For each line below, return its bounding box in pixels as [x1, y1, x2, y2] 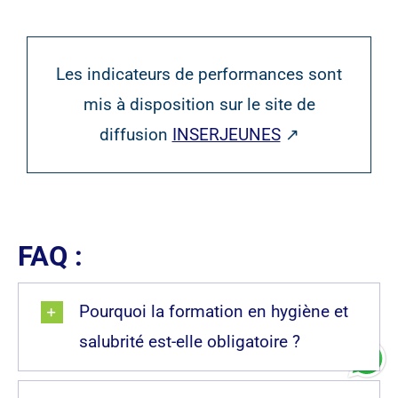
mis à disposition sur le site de [83, 93, 315, 115]
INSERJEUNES [171, 123, 281, 145]
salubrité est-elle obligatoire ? [78, 330, 300, 352]
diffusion [99, 123, 172, 145]
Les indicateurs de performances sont [56, 63, 342, 84]
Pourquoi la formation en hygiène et [78, 300, 348, 322]
